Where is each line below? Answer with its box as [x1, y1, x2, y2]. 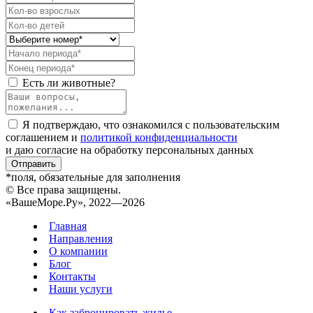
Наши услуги [49, 283, 112, 296]
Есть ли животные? [22, 77, 115, 89]
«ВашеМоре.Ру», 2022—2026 [6, 196, 145, 209]
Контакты [49, 270, 96, 283]
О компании [49, 245, 108, 258]
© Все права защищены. [6, 184, 121, 196]
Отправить [11, 159, 56, 170]
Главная [49, 220, 87, 233]
